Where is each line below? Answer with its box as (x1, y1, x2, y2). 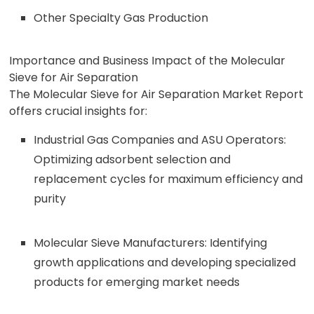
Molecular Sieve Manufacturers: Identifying (34, 235, 268, 251)
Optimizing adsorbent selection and (34, 151, 231, 168)
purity (34, 191, 67, 207)
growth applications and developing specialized (34, 254, 296, 271)
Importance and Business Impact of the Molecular (9, 53, 286, 69)
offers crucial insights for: (9, 103, 148, 119)
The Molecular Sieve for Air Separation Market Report (9, 86, 304, 102)
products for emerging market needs (34, 274, 240, 290)
